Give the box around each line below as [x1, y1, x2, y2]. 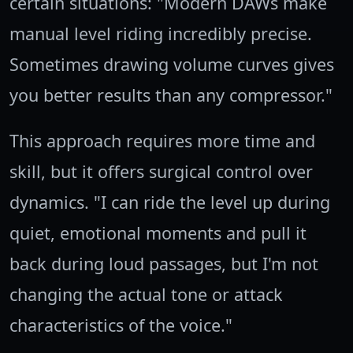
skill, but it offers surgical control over [9, 159, 313, 183]
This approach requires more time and [9, 128, 315, 152]
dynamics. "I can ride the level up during [9, 190, 330, 214]
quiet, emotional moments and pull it [9, 221, 307, 244]
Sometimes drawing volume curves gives [9, 52, 334, 76]
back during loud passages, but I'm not [9, 251, 318, 275]
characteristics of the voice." [9, 313, 232, 336]
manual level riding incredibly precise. [9, 21, 312, 45]
